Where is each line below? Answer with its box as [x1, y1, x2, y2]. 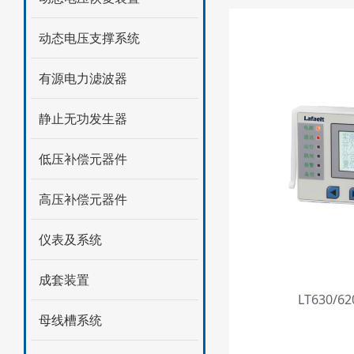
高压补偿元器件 [38, 190, 127, 208]
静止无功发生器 [38, 109, 127, 127]
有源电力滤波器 [38, 69, 127, 87]
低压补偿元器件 [38, 149, 127, 168]
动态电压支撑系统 [38, 28, 140, 47]
